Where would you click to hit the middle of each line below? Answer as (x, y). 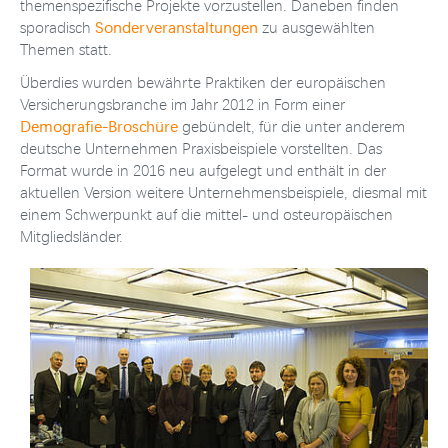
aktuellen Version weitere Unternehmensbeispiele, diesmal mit (223, 191)
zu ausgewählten (318, 26)
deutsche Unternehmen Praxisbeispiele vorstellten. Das (201, 147)
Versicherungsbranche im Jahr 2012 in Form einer (182, 103)
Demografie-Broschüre (99, 125)
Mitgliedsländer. (71, 235)
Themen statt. (66, 48)
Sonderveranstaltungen (178, 26)
